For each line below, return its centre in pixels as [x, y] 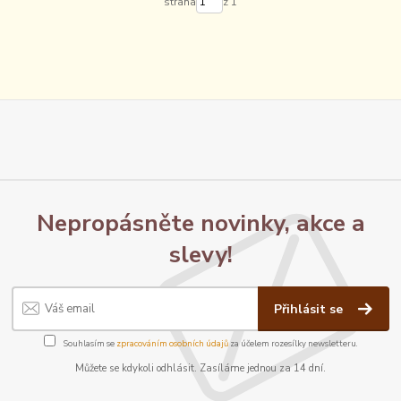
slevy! [200, 255]
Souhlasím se [89, 344]
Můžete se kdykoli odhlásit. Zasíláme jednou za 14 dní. [200, 369]
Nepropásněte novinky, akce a [200, 223]
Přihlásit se [311, 309]
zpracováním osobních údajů [172, 344]
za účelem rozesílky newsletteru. [293, 344]
